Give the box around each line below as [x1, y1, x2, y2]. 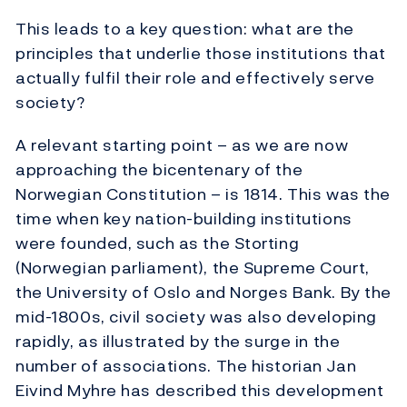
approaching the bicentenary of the [15, 156, 303, 182]
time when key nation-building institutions [15, 205, 352, 231]
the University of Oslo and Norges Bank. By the [15, 279, 392, 304]
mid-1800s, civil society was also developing [15, 303, 377, 329]
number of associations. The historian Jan [15, 352, 357, 378]
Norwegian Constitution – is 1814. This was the [15, 181, 391, 206]
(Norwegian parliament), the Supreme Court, [15, 254, 370, 280]
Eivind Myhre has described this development [15, 377, 384, 402]
